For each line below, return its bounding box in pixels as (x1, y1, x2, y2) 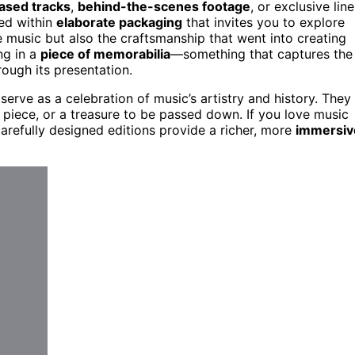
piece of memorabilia (40, 45, 170, 62)
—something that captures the (170, 45, 353, 62)
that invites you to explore (182, 13, 345, 30)
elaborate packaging (56, 13, 182, 30)
